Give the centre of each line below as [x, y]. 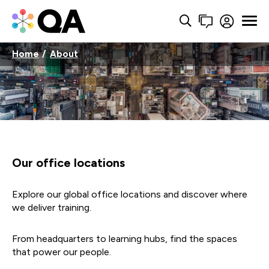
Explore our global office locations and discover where [130, 195]
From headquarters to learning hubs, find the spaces [125, 239]
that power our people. [62, 252]
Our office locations [68, 163]
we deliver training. [52, 208]
